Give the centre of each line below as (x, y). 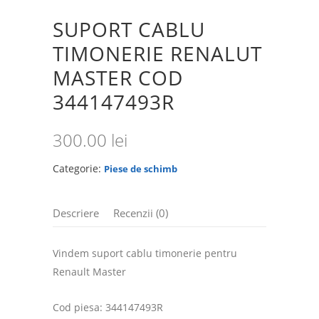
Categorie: (78, 168)
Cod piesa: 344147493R (108, 307)
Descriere (76, 213)
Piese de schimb (141, 168)
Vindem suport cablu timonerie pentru (145, 253)
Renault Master (89, 271)
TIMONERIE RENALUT (157, 53)
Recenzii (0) (141, 213)
